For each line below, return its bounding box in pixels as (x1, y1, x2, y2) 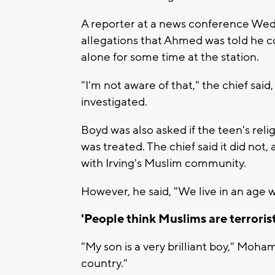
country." (81, 256, 128, 271)
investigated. (81, 94, 147, 109)
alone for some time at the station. (81, 49, 259, 64)
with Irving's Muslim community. (81, 155, 246, 171)
